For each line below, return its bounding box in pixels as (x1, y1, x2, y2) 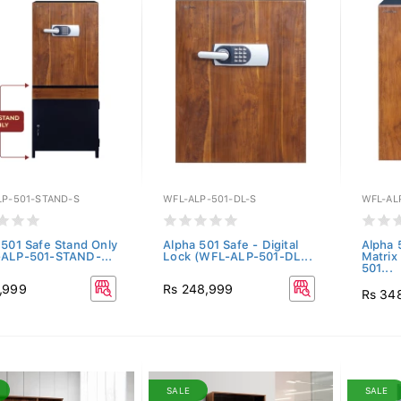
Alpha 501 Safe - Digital (163, 238, 299, 252)
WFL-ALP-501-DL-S (163, 193, 257, 205)
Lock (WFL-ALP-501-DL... (163, 250, 312, 263)
